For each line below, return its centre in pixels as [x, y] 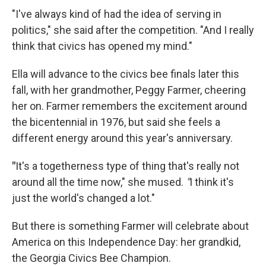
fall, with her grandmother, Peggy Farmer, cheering [129, 90]
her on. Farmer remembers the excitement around [129, 106]
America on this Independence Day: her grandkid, [126, 242]
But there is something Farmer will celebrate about [130, 226]
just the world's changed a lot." [83, 198]
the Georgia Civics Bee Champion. [91, 258]
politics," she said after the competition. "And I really [133, 30]
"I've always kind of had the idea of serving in [117, 14]
